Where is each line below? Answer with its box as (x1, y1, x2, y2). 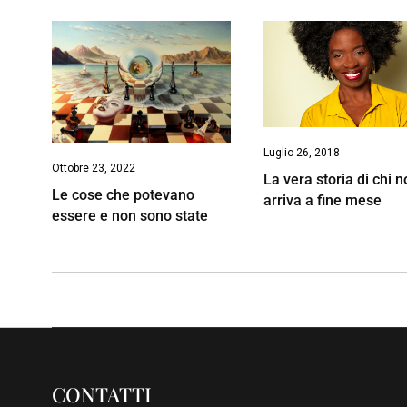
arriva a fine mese (263, 191, 382, 209)
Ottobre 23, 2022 (52, 161, 135, 174)
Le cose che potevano (52, 185, 194, 203)
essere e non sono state (52, 206, 208, 224)
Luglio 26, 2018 (263, 145, 341, 159)
